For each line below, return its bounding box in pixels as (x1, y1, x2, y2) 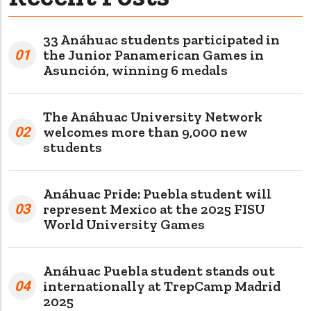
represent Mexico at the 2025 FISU (43, 200, 265, 217)
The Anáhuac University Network (43, 108, 262, 125)
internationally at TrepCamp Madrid (43, 277, 280, 294)
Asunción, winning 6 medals (43, 61, 228, 78)
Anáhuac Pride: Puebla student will (43, 185, 271, 202)
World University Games (43, 215, 205, 233)
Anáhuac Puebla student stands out (43, 262, 275, 279)
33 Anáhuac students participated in (43, 31, 280, 48)
